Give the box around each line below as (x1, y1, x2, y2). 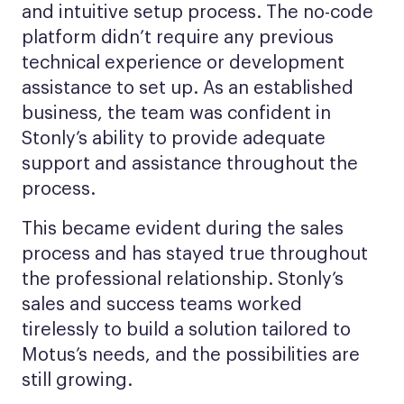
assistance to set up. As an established (22, 79, 353, 97)
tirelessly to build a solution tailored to (22, 321, 351, 339)
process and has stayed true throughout (22, 245, 368, 263)
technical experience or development (22, 54, 344, 72)
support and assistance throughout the (22, 155, 358, 173)
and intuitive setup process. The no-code (22, 4, 373, 22)
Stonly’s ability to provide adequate (22, 130, 326, 148)
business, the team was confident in (22, 105, 331, 123)
